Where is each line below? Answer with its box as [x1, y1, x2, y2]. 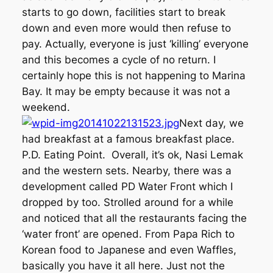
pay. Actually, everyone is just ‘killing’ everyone [21, 38, 249, 51]
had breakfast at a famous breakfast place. [21, 133, 235, 146]
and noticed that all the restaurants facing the [21, 212, 247, 225]
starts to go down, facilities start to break [21, 6, 225, 19]
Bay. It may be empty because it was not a [21, 85, 230, 98]
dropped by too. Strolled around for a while [21, 196, 233, 209]
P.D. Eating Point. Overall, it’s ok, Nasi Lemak [21, 149, 243, 161]
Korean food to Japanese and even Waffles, [21, 244, 236, 257]
